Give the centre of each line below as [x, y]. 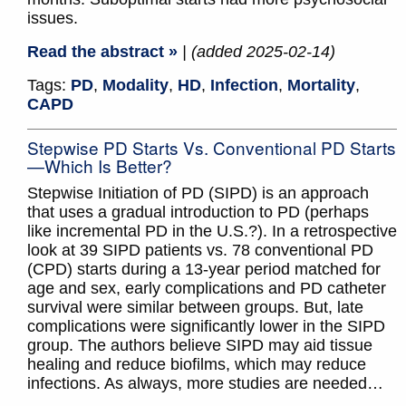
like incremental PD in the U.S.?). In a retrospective [212, 232]
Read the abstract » [102, 52]
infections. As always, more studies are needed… [205, 384]
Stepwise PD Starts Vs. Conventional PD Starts [212, 148]
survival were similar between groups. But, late [195, 308]
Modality [135, 86]
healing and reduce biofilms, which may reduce [197, 365]
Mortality [321, 86]
